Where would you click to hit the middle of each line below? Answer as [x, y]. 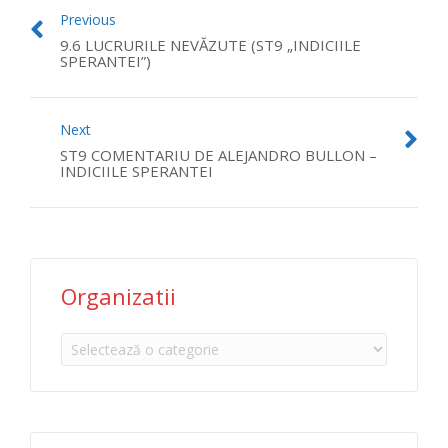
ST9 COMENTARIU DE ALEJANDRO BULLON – [218, 155]
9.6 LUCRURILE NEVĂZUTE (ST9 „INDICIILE [210, 45]
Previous [88, 19]
